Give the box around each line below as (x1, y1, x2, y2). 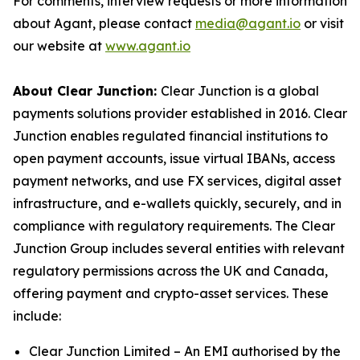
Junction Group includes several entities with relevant (13, 240, 345, 256)
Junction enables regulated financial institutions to (13, 128, 328, 144)
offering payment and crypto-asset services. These (13, 285, 329, 301)
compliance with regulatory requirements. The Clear (13, 218, 335, 234)
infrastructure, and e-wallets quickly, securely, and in (13, 195, 342, 211)
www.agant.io (105, 38, 190, 54)
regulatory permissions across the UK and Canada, (13, 263, 328, 279)
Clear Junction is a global (161, 83, 319, 99)
